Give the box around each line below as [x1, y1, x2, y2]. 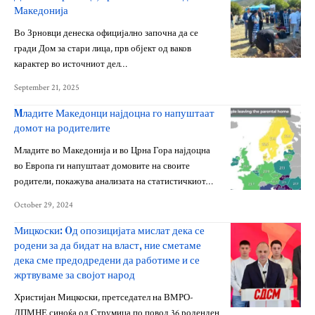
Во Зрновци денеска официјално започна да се [14, 27, 198, 39]
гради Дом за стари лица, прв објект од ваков [14, 43, 191, 55]
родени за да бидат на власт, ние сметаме [14, 238, 201, 252]
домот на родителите [14, 120, 110, 135]
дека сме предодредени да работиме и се [14, 252, 200, 267]
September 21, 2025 [14, 82, 79, 93]
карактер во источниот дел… [14, 58, 127, 70]
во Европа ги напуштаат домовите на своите [14, 160, 190, 172]
